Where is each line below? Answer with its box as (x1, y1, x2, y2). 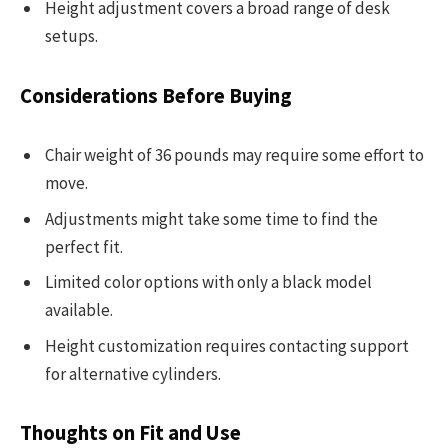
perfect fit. (45, 235, 123, 258)
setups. (45, 25, 98, 48)
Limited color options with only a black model (45, 271, 372, 294)
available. (45, 299, 113, 322)
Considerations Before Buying (20, 82, 292, 109)
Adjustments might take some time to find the (45, 207, 378, 230)
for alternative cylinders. (45, 362, 221, 385)
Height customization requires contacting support (45, 334, 409, 357)
